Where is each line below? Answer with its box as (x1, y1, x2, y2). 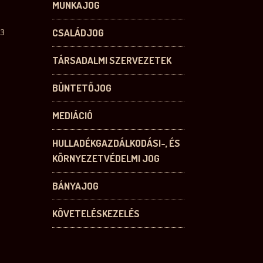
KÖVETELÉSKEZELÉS (52, 207, 140, 220)
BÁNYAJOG (52, 180, 99, 193)
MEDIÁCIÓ (52, 109, 93, 122)
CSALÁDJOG (52, 26, 104, 39)
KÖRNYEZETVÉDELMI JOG (52, 152, 160, 165)
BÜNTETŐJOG (52, 82, 112, 95)
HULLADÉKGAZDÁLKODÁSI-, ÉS (52, 137, 181, 150)
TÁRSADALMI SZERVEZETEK (52, 54, 172, 67)
